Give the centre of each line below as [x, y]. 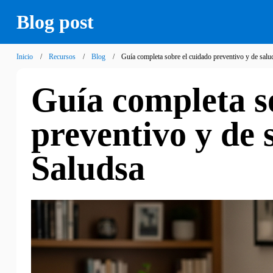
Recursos [62, 57]
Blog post [55, 22]
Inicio [24, 57]
